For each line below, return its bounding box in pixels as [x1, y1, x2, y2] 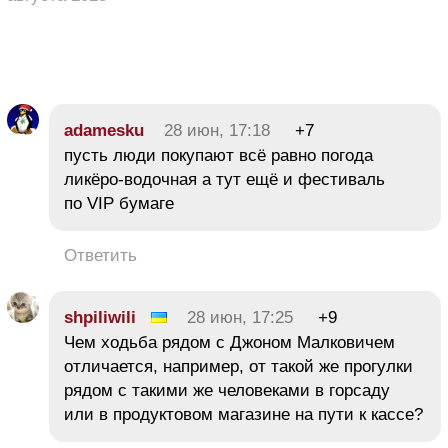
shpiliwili [64, 307, 136, 327]
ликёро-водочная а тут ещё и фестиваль [64, 169, 385, 189]
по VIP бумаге [64, 193, 174, 213]
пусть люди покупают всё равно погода [64, 145, 373, 165]
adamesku [64, 120, 144, 140]
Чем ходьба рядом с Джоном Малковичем [64, 332, 395, 352]
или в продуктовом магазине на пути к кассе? [64, 404, 423, 424]
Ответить [64, 245, 137, 265]
